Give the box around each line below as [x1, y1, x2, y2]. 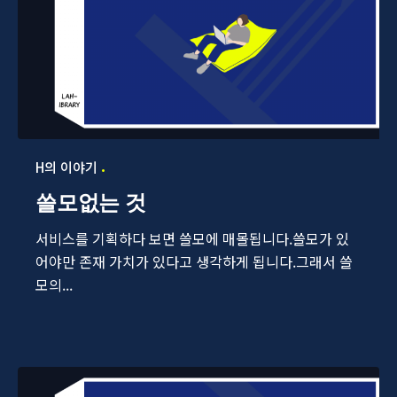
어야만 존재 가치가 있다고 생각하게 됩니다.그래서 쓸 [35, 251, 353, 273]
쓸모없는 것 [35, 190, 146, 216]
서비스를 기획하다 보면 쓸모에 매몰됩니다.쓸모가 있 [35, 228, 349, 250]
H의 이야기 [35, 158, 97, 177]
